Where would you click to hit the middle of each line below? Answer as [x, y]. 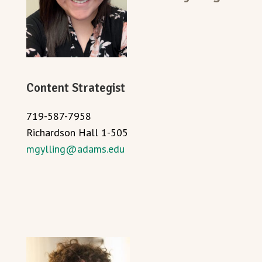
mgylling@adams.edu [75, 149]
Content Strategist [76, 88]
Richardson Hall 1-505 [77, 132]
